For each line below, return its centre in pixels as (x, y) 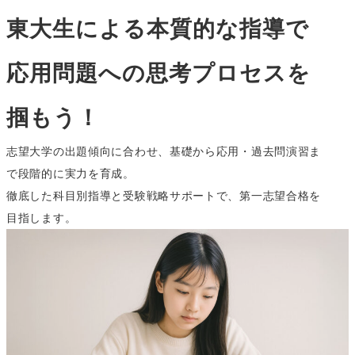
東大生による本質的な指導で (158, 29)
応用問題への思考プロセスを (158, 73)
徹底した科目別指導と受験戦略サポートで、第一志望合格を (164, 195)
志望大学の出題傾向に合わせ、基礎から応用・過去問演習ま (164, 151)
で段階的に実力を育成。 (71, 173)
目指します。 (42, 218)
